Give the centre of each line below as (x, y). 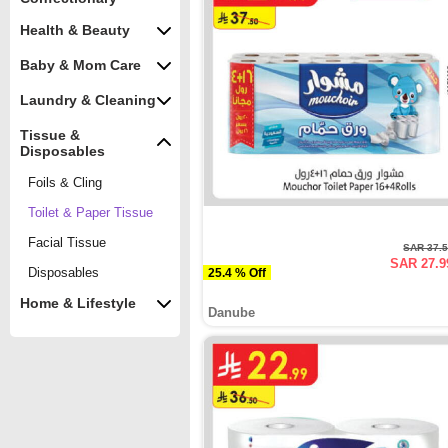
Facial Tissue (67, 242)
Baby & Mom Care (80, 65)
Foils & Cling (65, 182)
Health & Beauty (75, 30)
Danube (231, 312)
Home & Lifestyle (78, 303)
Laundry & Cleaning (88, 100)
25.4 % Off (250, 272)
